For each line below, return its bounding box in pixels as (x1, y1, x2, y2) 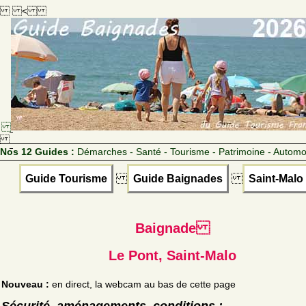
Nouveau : (1, 278, 49, 290)
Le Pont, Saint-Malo (108, 247, 236, 263)
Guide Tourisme (25, 172, 107, 184)
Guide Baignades (133, 172, 223, 184)
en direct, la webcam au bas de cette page (49, 278, 236, 290)
